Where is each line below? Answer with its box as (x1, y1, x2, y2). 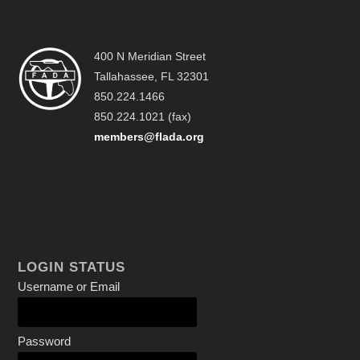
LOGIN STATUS (18, 260, 126, 275)
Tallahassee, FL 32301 (94, 70, 210, 83)
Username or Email (18, 280, 121, 293)
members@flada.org (94, 130, 205, 143)
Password (18, 334, 72, 348)
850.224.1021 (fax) (94, 110, 192, 123)
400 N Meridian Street (94, 50, 207, 63)
